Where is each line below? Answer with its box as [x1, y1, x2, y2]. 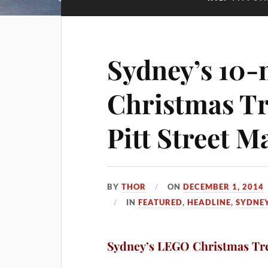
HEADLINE [187, 197, 232, 207]
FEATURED [138, 197, 183, 207]
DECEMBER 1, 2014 [183, 182, 264, 191]
